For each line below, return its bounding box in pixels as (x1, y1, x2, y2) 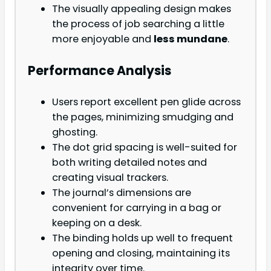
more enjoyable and (52, 32, 154, 47)
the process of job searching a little (52, 17, 224, 31)
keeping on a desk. (52, 216, 142, 230)
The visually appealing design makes (52, 2, 231, 16)
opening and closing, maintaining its (52, 246, 230, 261)
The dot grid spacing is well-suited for (52, 140, 237, 155)
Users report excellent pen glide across (52, 95, 241, 109)
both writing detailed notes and (52, 155, 207, 170)
